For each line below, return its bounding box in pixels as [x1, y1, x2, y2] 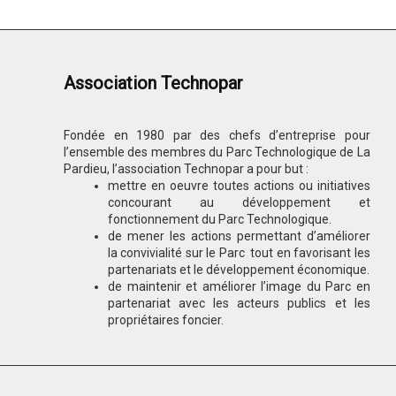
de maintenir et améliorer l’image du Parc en [108, 279, 370, 293]
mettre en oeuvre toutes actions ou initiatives [108, 179, 370, 193]
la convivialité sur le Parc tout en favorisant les [108, 246, 370, 260]
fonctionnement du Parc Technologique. [108, 212, 331, 226]
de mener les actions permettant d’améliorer [108, 229, 370, 243]
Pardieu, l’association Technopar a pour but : [64, 162, 314, 176]
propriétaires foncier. [108, 313, 224, 327]
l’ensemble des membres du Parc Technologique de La [64, 145, 370, 159]
